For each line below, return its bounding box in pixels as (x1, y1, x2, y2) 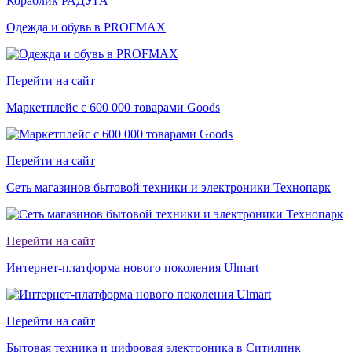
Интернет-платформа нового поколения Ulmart (6, 261, 258, 275)
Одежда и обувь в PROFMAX (6, 20, 166, 35)
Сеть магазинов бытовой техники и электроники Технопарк (6, 181, 331, 195)
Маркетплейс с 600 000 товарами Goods (6, 101, 220, 115)
